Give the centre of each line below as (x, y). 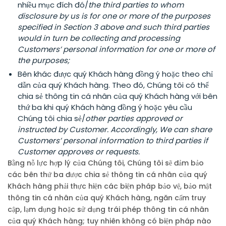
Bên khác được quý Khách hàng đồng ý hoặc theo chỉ (115, 74)
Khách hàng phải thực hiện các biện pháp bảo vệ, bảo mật (110, 186)
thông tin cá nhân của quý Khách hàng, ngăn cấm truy (107, 198)
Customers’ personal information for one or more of (116, 49)
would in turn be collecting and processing (99, 38)
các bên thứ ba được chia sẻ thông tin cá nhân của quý (107, 175)
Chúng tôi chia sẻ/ (51, 118)
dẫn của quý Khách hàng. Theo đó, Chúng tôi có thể (113, 85)
